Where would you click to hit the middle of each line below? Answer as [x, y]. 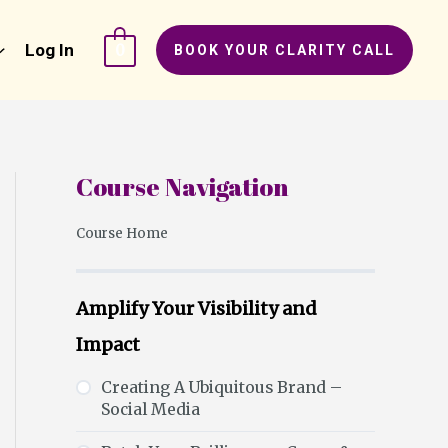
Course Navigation [182, 186]
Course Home [122, 233]
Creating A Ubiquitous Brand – [221, 388]
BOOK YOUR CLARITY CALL [284, 50]
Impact [108, 344]
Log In [49, 50]
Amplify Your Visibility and [196, 308]
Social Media [150, 410]
